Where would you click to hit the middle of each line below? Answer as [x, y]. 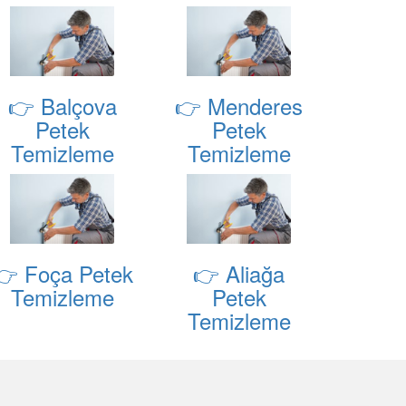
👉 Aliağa [239, 274]
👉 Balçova [62, 106]
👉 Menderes [239, 106]
